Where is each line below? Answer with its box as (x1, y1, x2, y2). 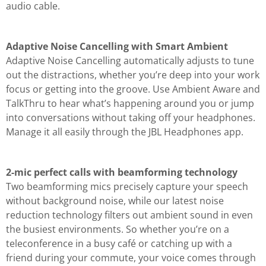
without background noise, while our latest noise (6, 194, 224, 207)
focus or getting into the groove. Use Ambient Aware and (6, 82, 260, 96)
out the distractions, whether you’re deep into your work (6, 68, 259, 81)
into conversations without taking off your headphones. (6, 110, 255, 124)
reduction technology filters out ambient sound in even (6, 208, 253, 221)
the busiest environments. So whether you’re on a (6, 222, 229, 236)
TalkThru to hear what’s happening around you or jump (6, 96, 254, 110)
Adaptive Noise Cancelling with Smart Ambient (6, 39, 228, 53)
